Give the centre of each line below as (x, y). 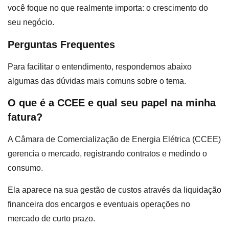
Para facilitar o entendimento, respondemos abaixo (100, 66)
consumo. (25, 168)
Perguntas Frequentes (61, 44)
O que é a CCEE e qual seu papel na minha (112, 103)
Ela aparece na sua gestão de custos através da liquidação (114, 190)
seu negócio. (31, 22)
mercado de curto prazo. (51, 218)
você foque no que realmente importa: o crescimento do (108, 8)
